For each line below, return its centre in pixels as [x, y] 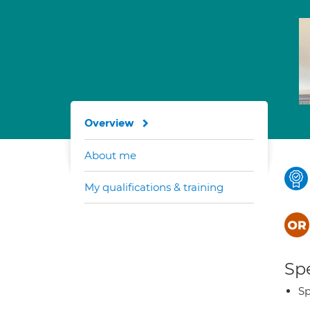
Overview [109, 123]
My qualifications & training [154, 187]
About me [110, 155]
